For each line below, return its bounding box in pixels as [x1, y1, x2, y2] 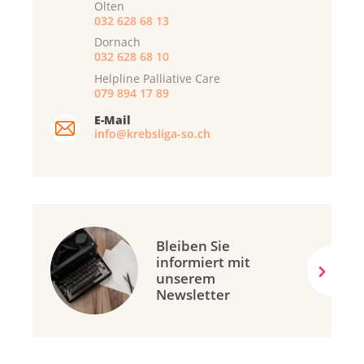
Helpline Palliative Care [94, 71, 220, 87]
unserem [156, 268, 215, 288]
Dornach [94, 34, 141, 50]
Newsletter [156, 284, 230, 304]
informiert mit [156, 252, 250, 271]
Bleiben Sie [156, 236, 230, 255]
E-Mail [94, 111, 131, 128]
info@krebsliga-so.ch [94, 125, 210, 141]
